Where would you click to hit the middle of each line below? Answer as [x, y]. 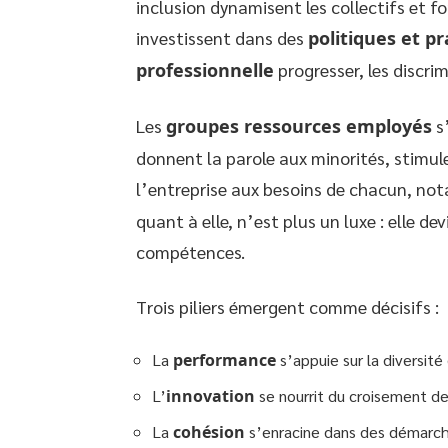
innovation [210, 395]
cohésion [209, 431]
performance [224, 359]
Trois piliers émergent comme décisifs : [287, 306]
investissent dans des [222, 37]
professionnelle [205, 69]
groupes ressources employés [299, 125]
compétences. [190, 251]
